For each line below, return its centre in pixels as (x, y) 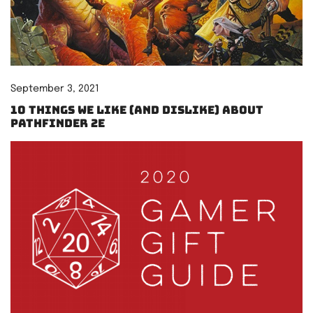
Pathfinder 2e (58, 124)
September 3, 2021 (55, 89)
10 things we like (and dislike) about (137, 110)
